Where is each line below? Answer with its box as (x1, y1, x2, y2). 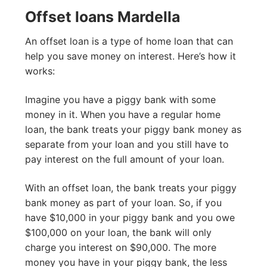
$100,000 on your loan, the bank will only (25, 226, 212, 238)
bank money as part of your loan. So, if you (25, 196, 222, 209)
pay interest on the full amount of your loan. (25, 153, 224, 165)
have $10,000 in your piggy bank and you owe (25, 211, 235, 223)
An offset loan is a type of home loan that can (25, 35, 233, 48)
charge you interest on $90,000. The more (25, 241, 216, 253)
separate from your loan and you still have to (25, 138, 229, 150)
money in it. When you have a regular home (25, 108, 221, 120)
